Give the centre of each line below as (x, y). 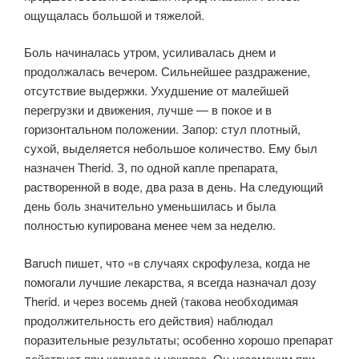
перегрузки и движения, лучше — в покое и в (148, 109)
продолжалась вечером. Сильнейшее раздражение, (167, 71)
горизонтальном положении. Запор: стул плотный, (162, 129)
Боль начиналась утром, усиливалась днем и (150, 52)
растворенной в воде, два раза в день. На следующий (173, 186)
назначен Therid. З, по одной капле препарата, (151, 167)
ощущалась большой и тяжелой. (114, 14)
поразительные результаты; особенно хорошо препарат (179, 339)
